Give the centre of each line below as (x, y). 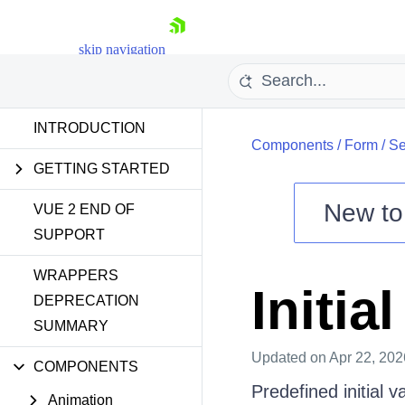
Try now (139, 329)
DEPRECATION (86, 301)
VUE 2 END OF (84, 209)
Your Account (179, 275)
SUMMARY (71, 326)
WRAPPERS (76, 275)
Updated (280, 358)
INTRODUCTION (89, 128)
